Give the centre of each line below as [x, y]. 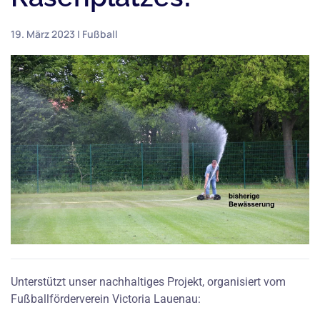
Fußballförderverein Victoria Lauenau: [106, 299]
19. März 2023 [43, 34]
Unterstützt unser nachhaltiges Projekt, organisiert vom [148, 281]
